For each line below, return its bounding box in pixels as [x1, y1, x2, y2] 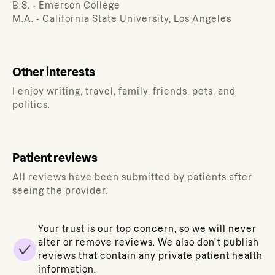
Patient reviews [12, 152, 98, 164]
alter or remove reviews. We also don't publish [38, 238, 259, 247]
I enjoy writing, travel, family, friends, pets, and [12, 87, 236, 96]
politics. [12, 100, 50, 110]
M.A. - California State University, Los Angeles [12, 14, 231, 24]
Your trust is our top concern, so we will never [38, 224, 257, 234]
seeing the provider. [12, 186, 108, 196]
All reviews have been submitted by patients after [12, 172, 252, 182]
